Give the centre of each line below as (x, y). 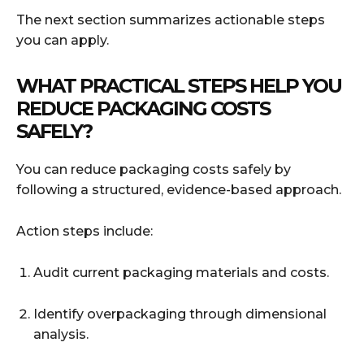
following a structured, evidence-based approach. (179, 189)
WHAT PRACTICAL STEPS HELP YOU (179, 85)
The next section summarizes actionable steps (171, 19)
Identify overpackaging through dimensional (180, 314)
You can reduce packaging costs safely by (154, 169)
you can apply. (63, 40)
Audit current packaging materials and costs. (181, 272)
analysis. (61, 334)
